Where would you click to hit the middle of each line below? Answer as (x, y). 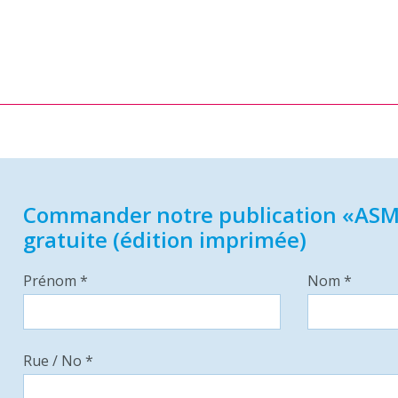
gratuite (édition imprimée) (164, 239)
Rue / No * (58, 361)
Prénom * (55, 281)
